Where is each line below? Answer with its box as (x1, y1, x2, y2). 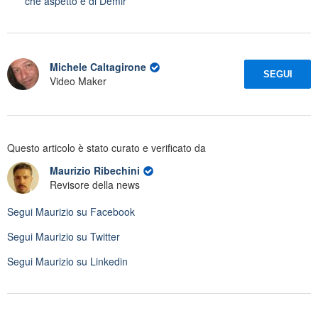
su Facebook (74, 204, 135, 219)
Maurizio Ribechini (50, 163, 143, 178)
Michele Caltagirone (50, 60, 146, 75)
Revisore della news (50, 177, 140, 192)
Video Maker (50, 74, 106, 89)
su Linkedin (74, 253, 128, 268)
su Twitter (74, 229, 120, 243)
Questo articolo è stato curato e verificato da (7, 140, 206, 155)
